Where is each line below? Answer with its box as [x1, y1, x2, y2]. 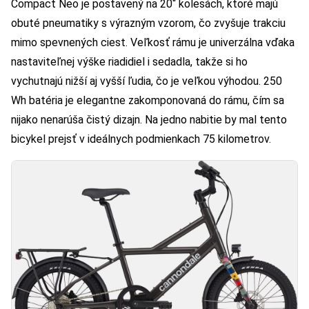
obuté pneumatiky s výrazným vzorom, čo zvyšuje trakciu [11, 17, 286, 30]
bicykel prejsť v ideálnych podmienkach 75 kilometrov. [11, 132, 271, 146]
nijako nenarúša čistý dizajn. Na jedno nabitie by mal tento [11, 113, 287, 127]
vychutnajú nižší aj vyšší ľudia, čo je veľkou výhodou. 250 [11, 74, 282, 88]
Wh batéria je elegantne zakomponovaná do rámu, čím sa [11, 94, 284, 108]
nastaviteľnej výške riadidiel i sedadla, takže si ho [11, 55, 248, 69]
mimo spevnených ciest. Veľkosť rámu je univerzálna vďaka [11, 36, 295, 50]
